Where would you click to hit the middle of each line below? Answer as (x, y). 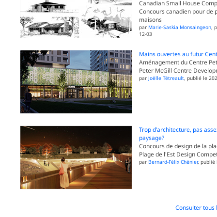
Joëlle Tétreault (166, 78)
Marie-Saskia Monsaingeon (179, 27)
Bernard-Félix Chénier (173, 162)
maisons (150, 20)
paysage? (151, 138)
